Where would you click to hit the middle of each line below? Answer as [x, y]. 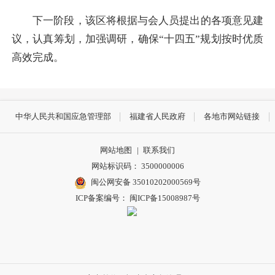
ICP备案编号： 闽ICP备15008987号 [137, 198]
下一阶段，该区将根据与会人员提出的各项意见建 [137, 20]
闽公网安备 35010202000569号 [146, 182]
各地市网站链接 [232, 117]
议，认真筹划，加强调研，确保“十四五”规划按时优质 [137, 39]
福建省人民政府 [157, 117]
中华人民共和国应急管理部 [63, 117]
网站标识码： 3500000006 [137, 166]
